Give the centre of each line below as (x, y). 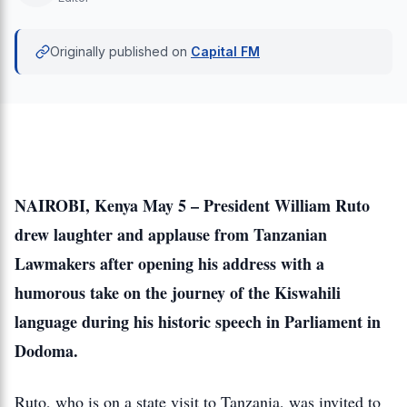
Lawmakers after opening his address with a (169, 263)
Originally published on (119, 51)
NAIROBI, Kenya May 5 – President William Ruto (192, 205)
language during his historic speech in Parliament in (198, 322)
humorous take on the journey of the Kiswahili (178, 293)
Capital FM (225, 51)
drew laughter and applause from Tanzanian (171, 234)
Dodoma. (46, 351)
